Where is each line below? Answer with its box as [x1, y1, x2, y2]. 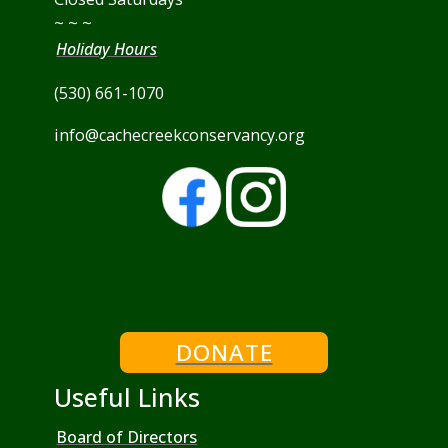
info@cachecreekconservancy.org [54, 124, 306, 147]
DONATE [175, 337, 273, 369]
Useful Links [54, 380, 201, 415]
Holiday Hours [56, 38, 158, 61]
